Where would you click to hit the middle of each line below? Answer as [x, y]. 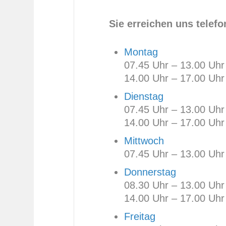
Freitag [139, 216]
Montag [141, 52]
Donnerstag [150, 172]
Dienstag [144, 96]
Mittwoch [144, 140]
